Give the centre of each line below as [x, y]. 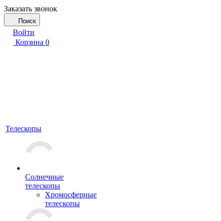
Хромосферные [71, 195]
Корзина [29, 42]
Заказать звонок [31, 9]
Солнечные [44, 177]
